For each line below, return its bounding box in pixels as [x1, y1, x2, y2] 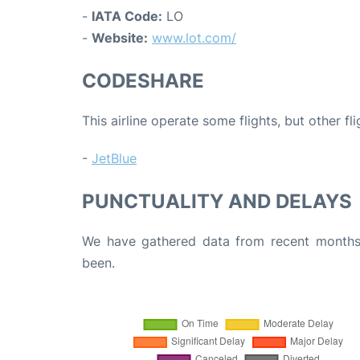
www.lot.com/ [152, 30, 236, 47]
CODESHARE [82, 69, 204, 93]
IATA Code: [92, 8, 162, 25]
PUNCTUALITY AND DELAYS [82, 190, 352, 214]
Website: [92, 30, 148, 47]
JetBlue [92, 150, 137, 167]
